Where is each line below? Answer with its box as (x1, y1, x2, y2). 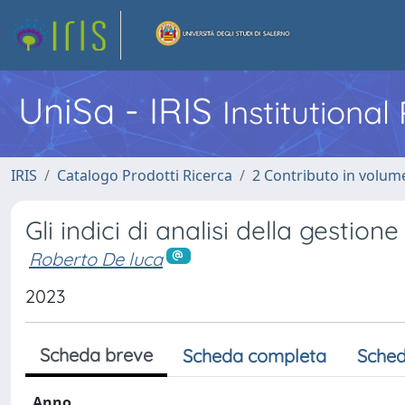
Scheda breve (40, 343, 153, 366)
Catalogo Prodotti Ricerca (57, 165, 232, 185)
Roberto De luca (29, 248, 163, 270)
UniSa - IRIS (18, 88, 222, 133)
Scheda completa (183, 344, 326, 367)
